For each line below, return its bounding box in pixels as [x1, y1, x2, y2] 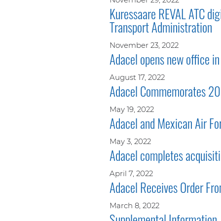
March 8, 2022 [110, 200, 159, 210]
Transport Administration [110, 17, 212, 36]
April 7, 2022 [110, 168, 153, 178]
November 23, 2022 [110, 40, 179, 50]
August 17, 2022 [110, 72, 165, 82]
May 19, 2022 [110, 104, 154, 114]
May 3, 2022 [110, 136, 151, 146]
